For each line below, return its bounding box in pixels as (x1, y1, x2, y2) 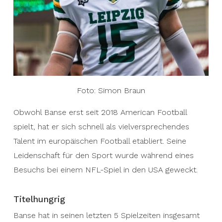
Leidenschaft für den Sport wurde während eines (13, 151, 194, 160)
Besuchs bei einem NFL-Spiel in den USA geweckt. (13, 165, 198, 174)
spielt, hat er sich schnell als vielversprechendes (13, 122, 189, 131)
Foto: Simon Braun (76, 86, 145, 95)
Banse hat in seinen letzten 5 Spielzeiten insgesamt (13, 211, 200, 220)
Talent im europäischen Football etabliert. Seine (13, 136, 186, 146)
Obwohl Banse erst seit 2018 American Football (13, 108, 187, 117)
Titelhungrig (13, 194, 65, 204)
